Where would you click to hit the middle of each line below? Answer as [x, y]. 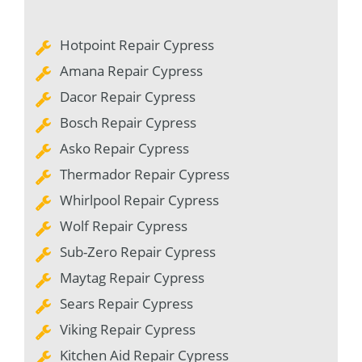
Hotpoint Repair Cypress [137, 44]
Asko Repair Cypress [124, 148]
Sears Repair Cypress [126, 303]
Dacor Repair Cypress [128, 96]
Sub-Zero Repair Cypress [138, 251]
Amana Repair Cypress [131, 70]
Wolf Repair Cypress [124, 225]
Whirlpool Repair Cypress [139, 200]
